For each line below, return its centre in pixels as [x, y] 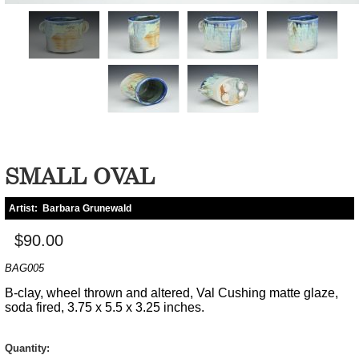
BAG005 [24, 268]
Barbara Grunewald [87, 208]
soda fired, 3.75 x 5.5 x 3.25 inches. [105, 307]
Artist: [26, 208]
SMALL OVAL [80, 175]
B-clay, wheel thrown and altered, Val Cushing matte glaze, [171, 292]
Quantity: [27, 348]
